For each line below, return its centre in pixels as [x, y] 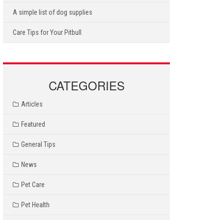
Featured [33, 124]
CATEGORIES [86, 85]
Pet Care [33, 184]
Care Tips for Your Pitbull [47, 32]
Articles [32, 104]
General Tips [38, 144]
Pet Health [35, 205]
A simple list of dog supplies [53, 12]
